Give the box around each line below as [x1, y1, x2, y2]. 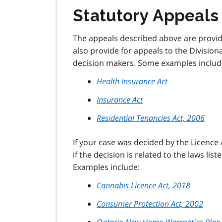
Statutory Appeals [73, 5, 219, 25]
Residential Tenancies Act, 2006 [97, 112, 205, 123]
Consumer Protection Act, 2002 [97, 198, 203, 209]
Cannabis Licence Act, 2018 [97, 179, 190, 191]
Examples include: [73, 161, 140, 172]
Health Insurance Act [97, 75, 167, 87]
